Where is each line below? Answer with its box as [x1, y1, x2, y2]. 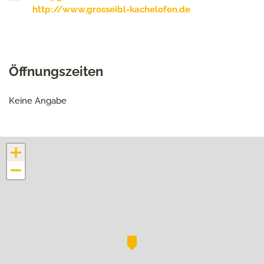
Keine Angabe [9, 95, 67, 106]
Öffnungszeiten [9, 64, 103, 79]
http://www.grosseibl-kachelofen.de [32, 4, 190, 15]
